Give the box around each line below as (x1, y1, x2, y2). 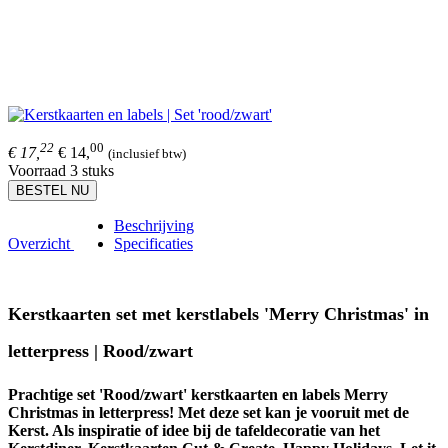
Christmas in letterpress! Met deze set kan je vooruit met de (8, 404, 409, 422)
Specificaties (114, 235, 193, 253)
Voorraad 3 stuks (8, 162, 114, 180)
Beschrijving (114, 217, 194, 235)
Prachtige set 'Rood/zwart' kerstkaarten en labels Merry (8, 386, 388, 404)
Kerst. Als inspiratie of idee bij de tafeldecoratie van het (8, 422, 380, 440)
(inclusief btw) (108, 146, 186, 162)
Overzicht (8, 235, 74, 253)
